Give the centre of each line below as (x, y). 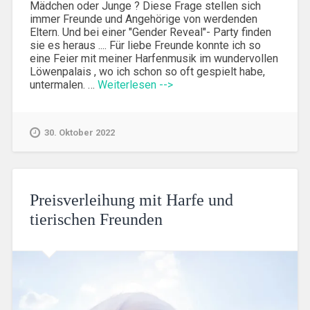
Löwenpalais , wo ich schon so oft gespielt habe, (147, 71)
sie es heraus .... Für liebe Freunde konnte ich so (145, 45)
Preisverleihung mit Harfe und (131, 200)
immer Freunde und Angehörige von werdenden (143, 19)
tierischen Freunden (96, 220)
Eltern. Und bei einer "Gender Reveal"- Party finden (150, 32)
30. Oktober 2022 (79, 133)
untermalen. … (63, 84)
